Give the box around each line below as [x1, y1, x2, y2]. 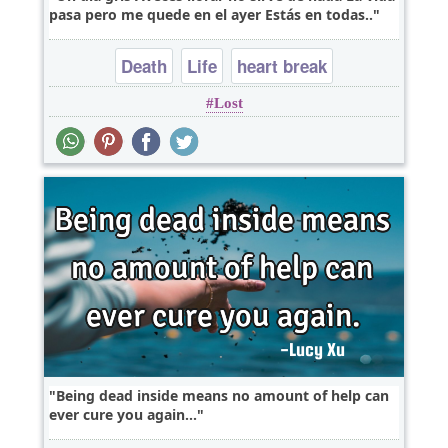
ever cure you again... [49, 405, 197, 425]
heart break [237, 54, 327, 79]
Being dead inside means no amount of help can [56, 386, 389, 406]
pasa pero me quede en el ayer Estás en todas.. [49, 5, 373, 25]
